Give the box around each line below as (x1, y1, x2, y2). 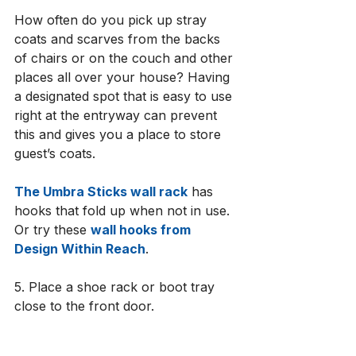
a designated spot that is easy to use (14, 88, 236, 105)
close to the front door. (14, 298, 158, 315)
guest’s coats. (14, 145, 99, 162)
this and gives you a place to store (14, 126, 225, 143)
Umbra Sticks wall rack (43, 184, 188, 200)
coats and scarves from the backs (14, 31, 224, 48)
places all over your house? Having (14, 69, 234, 86)
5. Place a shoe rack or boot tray (14, 279, 219, 296)
